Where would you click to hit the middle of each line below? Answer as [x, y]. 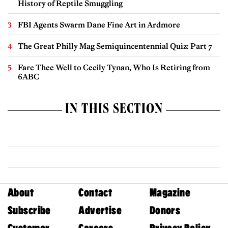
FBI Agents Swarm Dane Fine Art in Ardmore [99, 24]
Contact [95, 192]
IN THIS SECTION [114, 110]
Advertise [100, 210]
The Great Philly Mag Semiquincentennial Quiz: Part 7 [115, 46]
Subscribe [29, 210]
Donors [165, 210]
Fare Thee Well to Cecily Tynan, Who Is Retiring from [114, 67]
